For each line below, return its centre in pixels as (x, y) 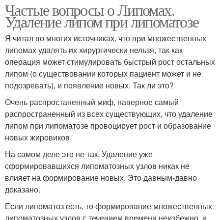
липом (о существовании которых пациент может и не (103, 73)
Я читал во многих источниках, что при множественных (106, 38)
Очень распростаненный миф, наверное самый (92, 102)
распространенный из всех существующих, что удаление (109, 113)
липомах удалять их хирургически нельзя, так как (94, 50)
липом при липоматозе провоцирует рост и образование (108, 125)
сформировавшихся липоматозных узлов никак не (97, 165)
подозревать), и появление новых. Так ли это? (89, 85)
